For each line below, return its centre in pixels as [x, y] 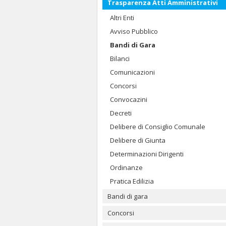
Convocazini [129, 99]
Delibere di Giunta [138, 140]
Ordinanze [126, 167]
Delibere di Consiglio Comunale [158, 127]
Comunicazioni [132, 72]
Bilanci [120, 59]
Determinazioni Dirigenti [147, 154]
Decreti [121, 113]
